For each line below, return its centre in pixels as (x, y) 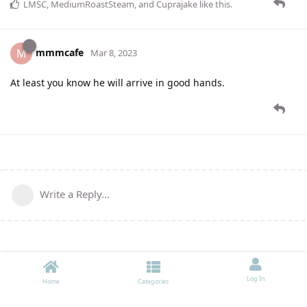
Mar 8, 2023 (114, 53)
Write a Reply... (75, 194)
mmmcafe (60, 53)
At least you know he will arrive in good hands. (118, 83)
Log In (256, 279)
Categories (153, 281)
